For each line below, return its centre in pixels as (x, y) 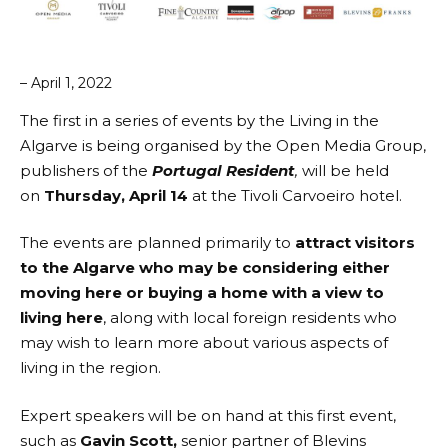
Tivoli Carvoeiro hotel (320, 195)
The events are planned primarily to (157, 242)
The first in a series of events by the (154, 120)
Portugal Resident (223, 170)
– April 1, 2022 (66, 83)
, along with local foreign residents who (250, 317)
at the (214, 195)
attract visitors (355, 242)
